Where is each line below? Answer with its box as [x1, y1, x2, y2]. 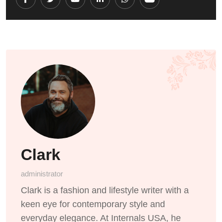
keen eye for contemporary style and [21, 199, 165, 209]
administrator [21, 169, 63, 178]
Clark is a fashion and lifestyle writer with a [21, 185, 189, 195]
